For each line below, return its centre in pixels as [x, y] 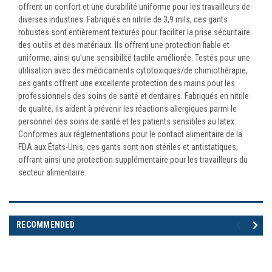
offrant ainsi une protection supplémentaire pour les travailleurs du [133, 159]
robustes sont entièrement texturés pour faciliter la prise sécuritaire [134, 32]
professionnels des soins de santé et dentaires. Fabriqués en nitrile [134, 96]
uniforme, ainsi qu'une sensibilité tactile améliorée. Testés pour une [134, 57]
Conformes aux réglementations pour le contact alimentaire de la [130, 134]
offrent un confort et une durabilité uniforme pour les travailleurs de [134, 6]
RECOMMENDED [46, 224]
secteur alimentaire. [52, 172]
